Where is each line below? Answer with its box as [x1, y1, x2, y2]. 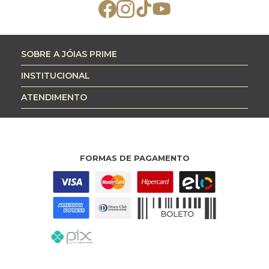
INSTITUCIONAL [21, 70, 90, 81]
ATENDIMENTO [21, 91, 87, 103]
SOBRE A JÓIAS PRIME [21, 48, 117, 59]
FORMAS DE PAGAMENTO [79, 153, 190, 163]
